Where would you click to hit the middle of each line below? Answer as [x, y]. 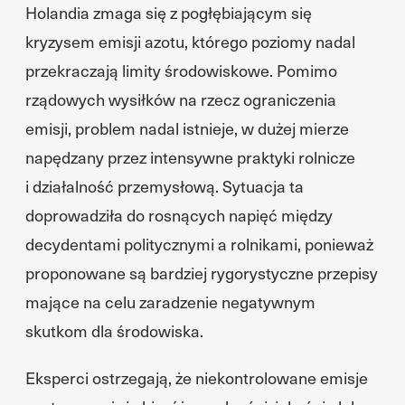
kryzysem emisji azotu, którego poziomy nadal [190, 41]
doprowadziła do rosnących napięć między [179, 215]
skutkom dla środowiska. [114, 330]
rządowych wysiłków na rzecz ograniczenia [181, 99]
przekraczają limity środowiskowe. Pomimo [181, 70]
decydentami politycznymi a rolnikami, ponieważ [199, 244]
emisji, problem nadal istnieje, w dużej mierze [187, 128]
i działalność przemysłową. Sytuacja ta [165, 186]
